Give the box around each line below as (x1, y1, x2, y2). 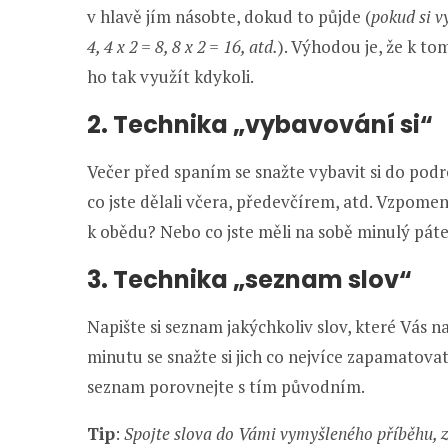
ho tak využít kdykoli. (87, 65, 254, 88)
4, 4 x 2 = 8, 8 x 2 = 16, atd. (87, 35, 278, 58)
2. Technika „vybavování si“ (87, 108, 433, 141)
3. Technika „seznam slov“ (87, 263, 412, 296)
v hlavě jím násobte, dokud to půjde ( (87, 5, 371, 28)
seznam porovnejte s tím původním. (87, 375, 365, 398)
